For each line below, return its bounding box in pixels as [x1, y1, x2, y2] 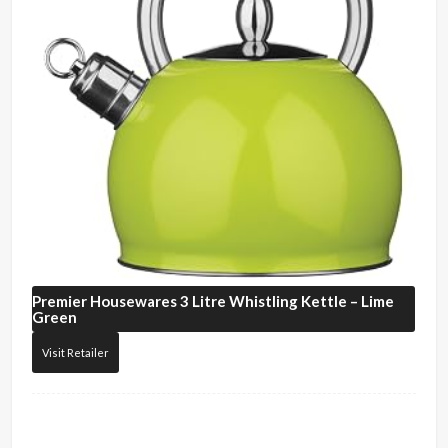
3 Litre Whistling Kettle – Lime [177, 292, 395, 311]
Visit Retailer [42, 346, 110, 360]
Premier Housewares [32, 292, 178, 311]
